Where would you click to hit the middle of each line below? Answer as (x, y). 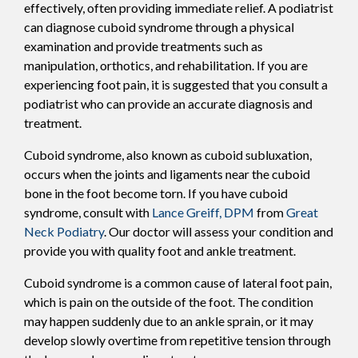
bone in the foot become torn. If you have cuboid (156, 193)
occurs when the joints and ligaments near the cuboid (167, 173)
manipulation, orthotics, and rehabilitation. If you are (166, 65)
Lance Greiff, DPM (203, 212)
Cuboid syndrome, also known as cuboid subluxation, (168, 154)
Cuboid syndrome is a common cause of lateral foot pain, (178, 282)
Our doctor (139, 231)
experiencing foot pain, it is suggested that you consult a (176, 84)
